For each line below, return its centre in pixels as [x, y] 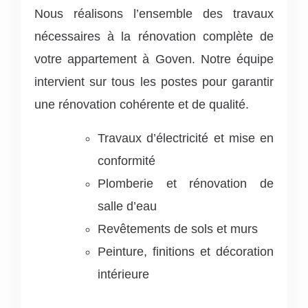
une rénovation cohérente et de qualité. [142, 104]
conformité [126, 161]
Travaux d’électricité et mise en [186, 138]
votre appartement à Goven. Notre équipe [154, 59]
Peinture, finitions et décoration [186, 252]
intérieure [123, 274]
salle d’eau [127, 206]
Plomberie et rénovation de [186, 184]
